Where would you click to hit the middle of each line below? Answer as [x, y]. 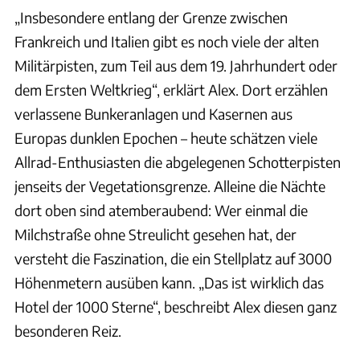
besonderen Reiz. [68, 330]
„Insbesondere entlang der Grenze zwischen [151, 17]
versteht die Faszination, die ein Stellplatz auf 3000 [173, 258]
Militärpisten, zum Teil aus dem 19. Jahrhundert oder [176, 65]
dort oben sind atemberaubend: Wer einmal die [161, 210]
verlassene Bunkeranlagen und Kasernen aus [153, 113]
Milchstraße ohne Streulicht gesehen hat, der [155, 234]
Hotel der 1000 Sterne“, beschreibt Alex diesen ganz [176, 306]
